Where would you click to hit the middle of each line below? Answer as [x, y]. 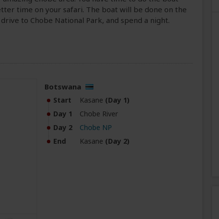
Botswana [63, 87]
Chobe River [99, 114]
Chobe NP [96, 128]
